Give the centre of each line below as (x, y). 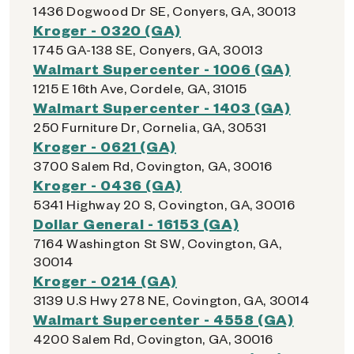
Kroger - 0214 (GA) (105, 280)
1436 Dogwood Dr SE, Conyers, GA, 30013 (165, 11)
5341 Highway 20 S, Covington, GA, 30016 (164, 204)
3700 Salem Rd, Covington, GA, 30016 (153, 166)
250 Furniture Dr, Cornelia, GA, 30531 (150, 127)
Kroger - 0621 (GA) (105, 146)
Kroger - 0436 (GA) (107, 185)
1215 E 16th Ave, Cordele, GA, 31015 (140, 88)
